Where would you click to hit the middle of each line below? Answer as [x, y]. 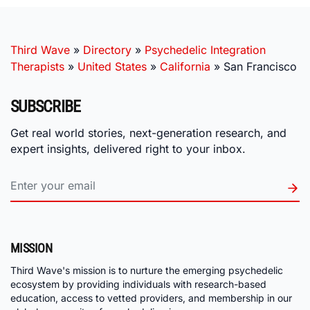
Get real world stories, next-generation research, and [148, 133]
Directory [107, 49]
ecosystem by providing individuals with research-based [138, 284]
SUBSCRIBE [46, 106]
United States [112, 66]
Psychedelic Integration [205, 49]
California [185, 66]
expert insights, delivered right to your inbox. [128, 148]
